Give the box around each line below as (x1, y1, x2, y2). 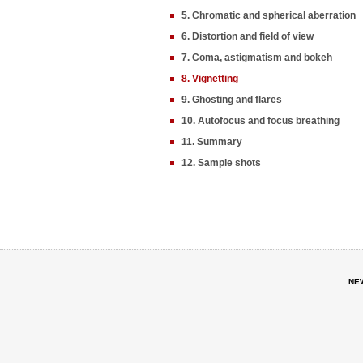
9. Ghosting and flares (181, 94, 282, 105)
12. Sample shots (181, 157, 261, 169)
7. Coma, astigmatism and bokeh (181, 52, 332, 63)
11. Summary (181, 136, 242, 147)
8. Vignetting (181, 73, 238, 84)
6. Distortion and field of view (181, 31, 314, 42)
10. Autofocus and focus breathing (181, 115, 340, 126)
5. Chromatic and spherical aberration (181, 10, 356, 21)
